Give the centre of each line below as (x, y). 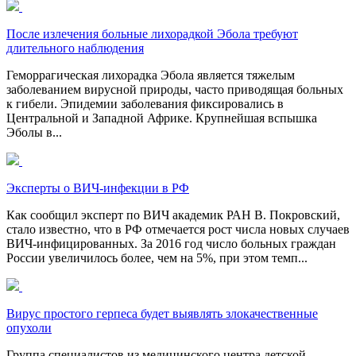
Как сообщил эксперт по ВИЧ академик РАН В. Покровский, (173, 215)
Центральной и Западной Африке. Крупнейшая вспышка (162, 118)
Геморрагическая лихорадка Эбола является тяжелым (151, 75)
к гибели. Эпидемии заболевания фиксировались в (145, 103)
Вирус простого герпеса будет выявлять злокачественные (162, 313)
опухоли (29, 327)
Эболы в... (34, 132)
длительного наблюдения (75, 48)
